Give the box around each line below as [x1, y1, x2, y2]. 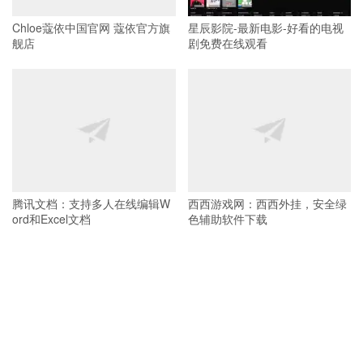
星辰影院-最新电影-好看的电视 [187, 19, 344, 36]
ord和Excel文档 [12, 210, 91, 227]
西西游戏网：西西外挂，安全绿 [187, 194, 347, 211]
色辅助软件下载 [187, 210, 267, 227]
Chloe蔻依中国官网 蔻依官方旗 [12, 19, 170, 36]
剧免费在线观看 [187, 34, 267, 51]
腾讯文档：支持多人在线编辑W [12, 194, 170, 211]
